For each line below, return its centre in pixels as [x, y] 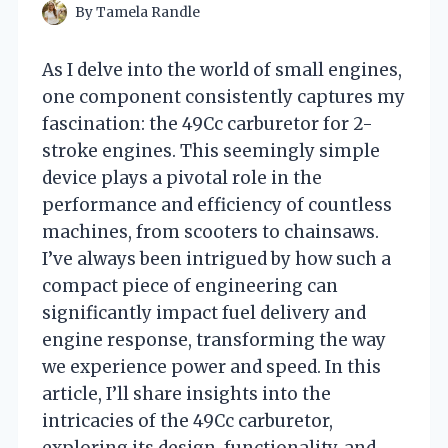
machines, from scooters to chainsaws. [210, 231]
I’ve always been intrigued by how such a [216, 258]
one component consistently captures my [223, 96]
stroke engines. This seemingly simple [211, 150]
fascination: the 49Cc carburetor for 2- [207, 123]
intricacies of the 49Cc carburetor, [187, 420]
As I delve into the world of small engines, [222, 69]
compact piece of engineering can [190, 285]
